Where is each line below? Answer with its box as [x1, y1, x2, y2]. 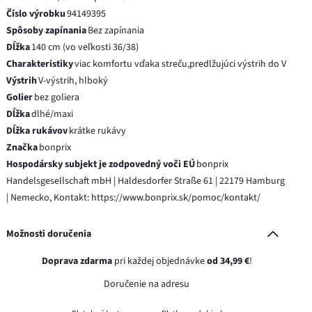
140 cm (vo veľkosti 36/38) [31, 40, 139, 54]
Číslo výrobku [6, 6, 66, 21]
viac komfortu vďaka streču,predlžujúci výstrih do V [75, 56, 287, 71]
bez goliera [34, 90, 80, 104]
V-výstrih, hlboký [38, 73, 109, 88]
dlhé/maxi [31, 107, 74, 121]
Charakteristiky [6, 56, 74, 71]
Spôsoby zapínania [6, 23, 87, 38]
